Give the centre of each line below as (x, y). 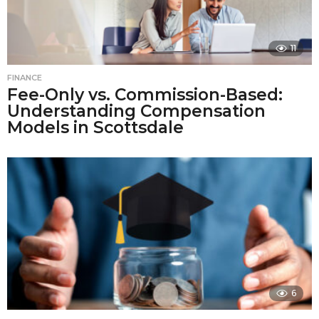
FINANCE (25, 77)
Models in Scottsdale (95, 127)
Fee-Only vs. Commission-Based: (145, 94)
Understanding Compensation (136, 111)
